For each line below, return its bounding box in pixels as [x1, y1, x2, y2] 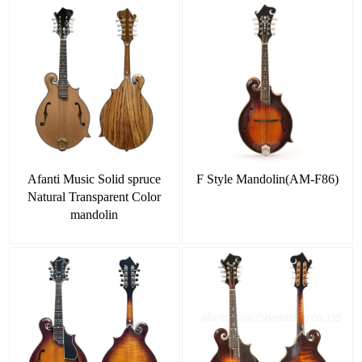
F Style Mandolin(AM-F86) [196, 171, 339, 186]
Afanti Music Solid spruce [27, 171, 162, 186]
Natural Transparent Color [27, 189, 162, 204]
